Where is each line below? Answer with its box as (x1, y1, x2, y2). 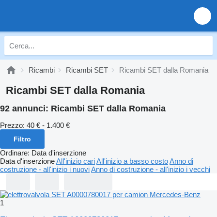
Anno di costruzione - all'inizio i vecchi (91, 165, 210, 173)
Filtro (14, 135, 31, 143)
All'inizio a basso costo (96, 156, 168, 165)
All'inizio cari (56, 156, 95, 165)
